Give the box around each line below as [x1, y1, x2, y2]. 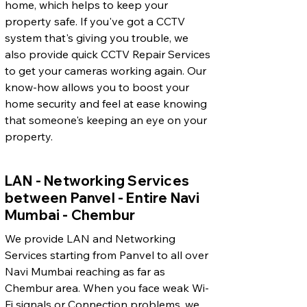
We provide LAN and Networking [5, 231, 175, 245]
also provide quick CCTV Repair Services [5, 47, 210, 61]
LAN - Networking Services [5, 171, 189, 189]
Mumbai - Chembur [5, 206, 136, 223]
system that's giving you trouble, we [5, 30, 188, 45]
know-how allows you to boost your [5, 79, 189, 94]
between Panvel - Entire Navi [5, 188, 200, 206]
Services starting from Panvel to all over [5, 247, 208, 262]
